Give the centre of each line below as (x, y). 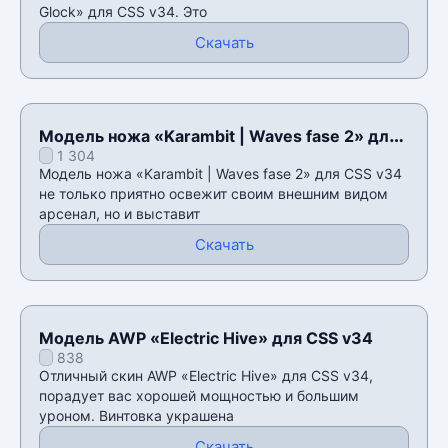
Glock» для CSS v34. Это (123, 11)
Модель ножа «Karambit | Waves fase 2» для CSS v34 (220, 173)
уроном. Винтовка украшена (136, 415)
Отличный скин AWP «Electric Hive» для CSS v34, (206, 375)
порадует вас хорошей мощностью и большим (199, 395)
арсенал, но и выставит (119, 213)
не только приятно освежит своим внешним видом (213, 193)
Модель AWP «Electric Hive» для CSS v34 (206, 337)
